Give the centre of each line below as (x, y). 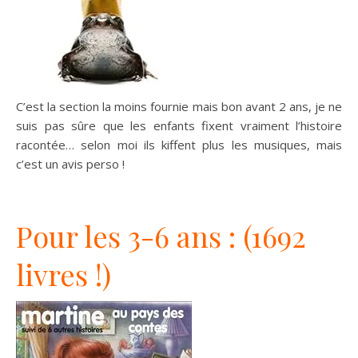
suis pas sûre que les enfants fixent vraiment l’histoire (179, 125)
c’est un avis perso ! (70, 163)
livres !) (64, 274)
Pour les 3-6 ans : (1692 (161, 235)
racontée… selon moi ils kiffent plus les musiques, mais (179, 144)
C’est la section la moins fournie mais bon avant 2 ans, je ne (179, 106)
